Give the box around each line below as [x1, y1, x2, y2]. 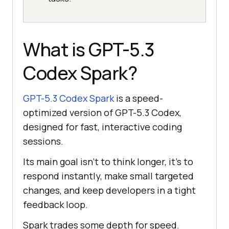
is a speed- [114, 92, 163, 105]
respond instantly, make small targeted [23, 170, 194, 182]
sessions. [23, 135, 63, 148]
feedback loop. [23, 198, 88, 211]
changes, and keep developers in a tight [23, 184, 196, 197]
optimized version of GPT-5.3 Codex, [23, 106, 181, 119]
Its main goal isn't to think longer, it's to [23, 155, 193, 168]
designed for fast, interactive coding [23, 121, 182, 133]
